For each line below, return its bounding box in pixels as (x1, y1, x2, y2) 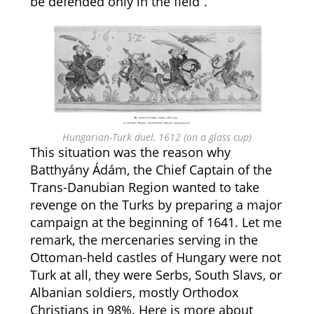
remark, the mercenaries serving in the (29, 231, 258, 248)
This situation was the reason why (29, 144, 231, 161)
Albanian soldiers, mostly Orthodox (29, 284, 238, 301)
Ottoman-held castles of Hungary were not (29, 249, 281, 266)
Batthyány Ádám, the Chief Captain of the (29, 161, 272, 178)
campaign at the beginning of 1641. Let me (29, 214, 282, 231)
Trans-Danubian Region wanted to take (29, 179, 259, 196)
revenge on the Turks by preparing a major (29, 196, 282, 213)
